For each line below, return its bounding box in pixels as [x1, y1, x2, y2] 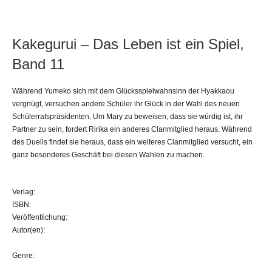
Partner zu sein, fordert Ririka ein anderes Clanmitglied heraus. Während [12, 124, 252, 134]
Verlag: [12, 187, 35, 196]
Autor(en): [12, 225, 45, 234]
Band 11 [12, 55, 64, 72]
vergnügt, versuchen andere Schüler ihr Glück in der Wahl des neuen [12, 99, 240, 108]
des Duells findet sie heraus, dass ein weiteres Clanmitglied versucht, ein [12, 137, 253, 146]
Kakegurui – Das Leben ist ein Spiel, [12, 35, 244, 52]
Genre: [12, 251, 35, 260]
